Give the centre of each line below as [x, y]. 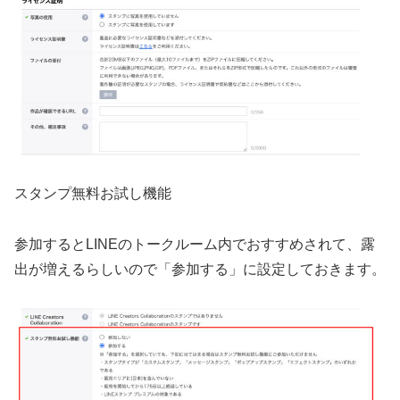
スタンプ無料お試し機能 [93, 194]
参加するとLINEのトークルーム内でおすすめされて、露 [195, 245]
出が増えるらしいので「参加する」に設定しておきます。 [200, 270]
